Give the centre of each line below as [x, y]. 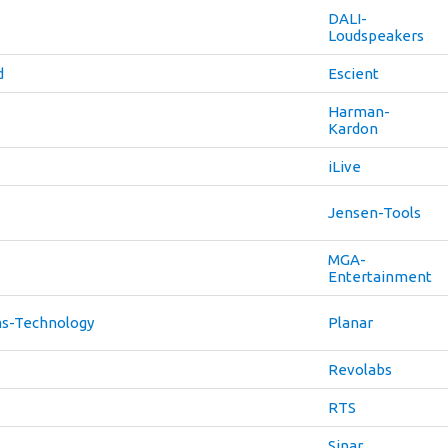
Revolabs [360, 369]
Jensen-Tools [374, 212]
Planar [350, 322]
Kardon [353, 128]
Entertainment [380, 276]
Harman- [359, 111]
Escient [353, 73]
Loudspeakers [376, 35]
